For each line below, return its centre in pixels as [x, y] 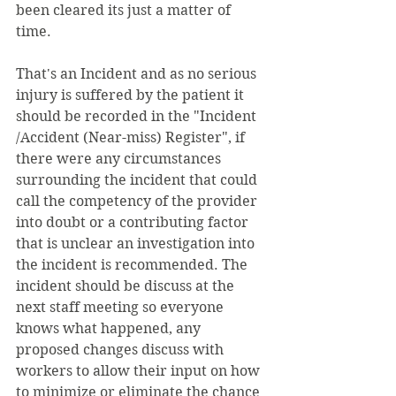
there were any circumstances [120, 159]
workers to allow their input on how [140, 371]
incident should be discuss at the [127, 286]
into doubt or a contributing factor [134, 223]
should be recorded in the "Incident [138, 117]
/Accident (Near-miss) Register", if [132, 138]
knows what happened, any [110, 329]
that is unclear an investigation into [137, 244]
